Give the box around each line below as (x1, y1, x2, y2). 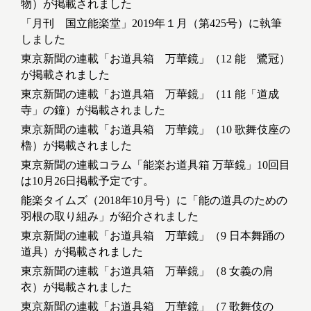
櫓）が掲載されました (21, 140, 132, 152)
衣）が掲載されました (21, 281, 132, 294)
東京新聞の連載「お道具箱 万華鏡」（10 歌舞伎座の (21, 124, 290, 136)
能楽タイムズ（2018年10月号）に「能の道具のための (21, 194, 287, 207)
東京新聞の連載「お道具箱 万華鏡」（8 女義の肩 (21, 265, 274, 278)
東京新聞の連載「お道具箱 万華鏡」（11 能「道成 (21, 88, 279, 101)
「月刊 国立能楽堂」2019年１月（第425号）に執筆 (21, 17, 282, 30)
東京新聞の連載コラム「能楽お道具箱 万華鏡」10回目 (21, 159, 290, 171)
